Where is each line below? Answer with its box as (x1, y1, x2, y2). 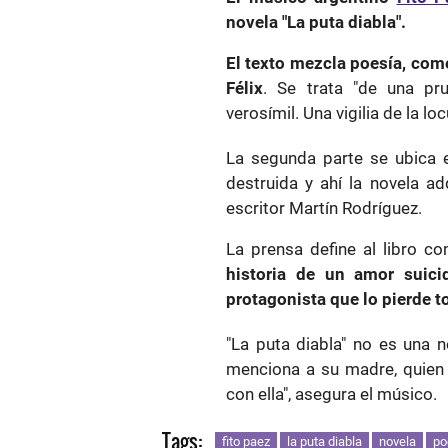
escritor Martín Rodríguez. (226, 198, 422, 219)
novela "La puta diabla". (226, 12, 406, 33)
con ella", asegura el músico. (226, 384, 437, 405)
